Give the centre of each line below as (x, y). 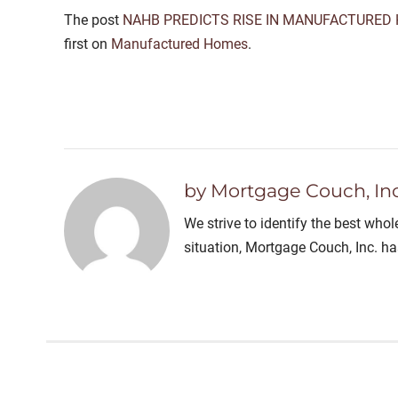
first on (88, 44)
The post (93, 20)
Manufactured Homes (179, 44)
